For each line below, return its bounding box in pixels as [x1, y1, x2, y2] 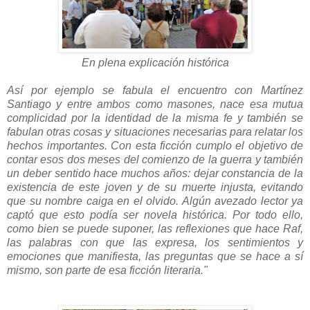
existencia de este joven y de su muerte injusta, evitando [7, 181, 303, 193]
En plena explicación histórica [81, 56, 229, 69]
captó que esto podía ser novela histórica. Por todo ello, [7, 208, 303, 221]
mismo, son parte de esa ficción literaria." [7, 264, 208, 276]
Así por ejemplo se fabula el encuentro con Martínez [7, 84, 303, 96]
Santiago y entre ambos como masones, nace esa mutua [7, 98, 303, 110]
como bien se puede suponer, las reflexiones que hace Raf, [7, 222, 303, 235]
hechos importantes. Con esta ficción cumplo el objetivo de [7, 139, 303, 152]
